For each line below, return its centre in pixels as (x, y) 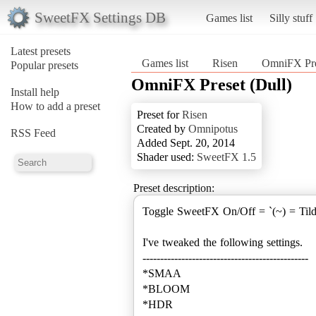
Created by (163, 128)
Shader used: (167, 157)
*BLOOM (166, 288)
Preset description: (174, 188)
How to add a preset (55, 106)
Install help (35, 92)
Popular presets (44, 65)
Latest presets (41, 51)
